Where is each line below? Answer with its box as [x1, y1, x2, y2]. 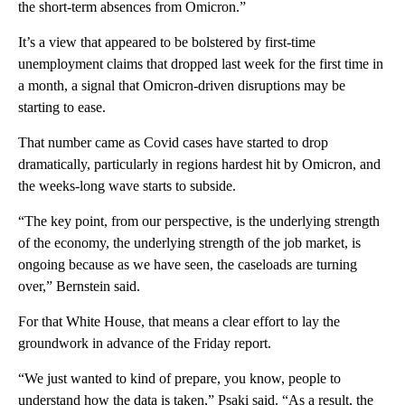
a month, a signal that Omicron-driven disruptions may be [18, 77, 345, 93]
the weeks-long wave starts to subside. [18, 177, 236, 193]
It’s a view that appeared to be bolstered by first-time [18, 33, 316, 50]
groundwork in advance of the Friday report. [18, 334, 271, 351]
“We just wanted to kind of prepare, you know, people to [18, 370, 341, 386]
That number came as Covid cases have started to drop [18, 134, 328, 150]
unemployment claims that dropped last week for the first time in [18, 55, 383, 71]
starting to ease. [18, 99, 106, 115]
